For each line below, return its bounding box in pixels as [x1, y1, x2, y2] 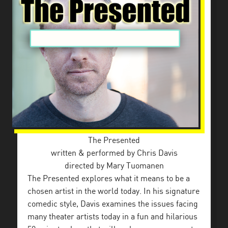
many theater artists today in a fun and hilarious [27, 212, 197, 221]
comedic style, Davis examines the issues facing [27, 199, 198, 209]
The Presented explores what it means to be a [27, 174, 190, 183]
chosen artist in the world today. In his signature [27, 187, 199, 196]
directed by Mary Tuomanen [64, 161, 164, 170]
